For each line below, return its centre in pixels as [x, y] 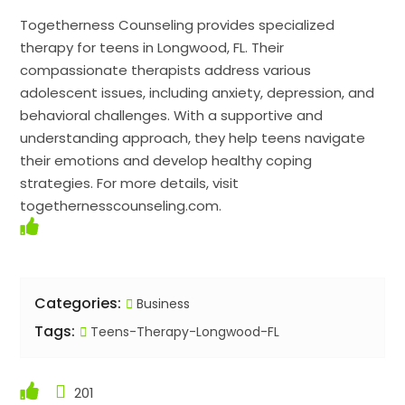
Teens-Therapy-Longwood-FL [184, 332]
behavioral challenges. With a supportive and [172, 116]
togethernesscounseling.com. [121, 206]
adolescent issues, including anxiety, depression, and [198, 93]
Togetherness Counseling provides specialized [178, 25]
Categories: [78, 304]
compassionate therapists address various [166, 71]
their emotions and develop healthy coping [166, 161]
